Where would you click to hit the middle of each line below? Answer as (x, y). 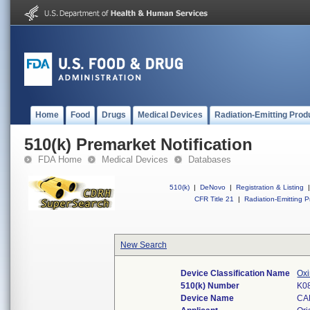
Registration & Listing (270, 187)
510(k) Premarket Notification (138, 144)
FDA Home (60, 159)
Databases (210, 159)
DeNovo (213, 187)
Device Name (208, 298)
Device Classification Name (236, 273)
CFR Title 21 (214, 199)
